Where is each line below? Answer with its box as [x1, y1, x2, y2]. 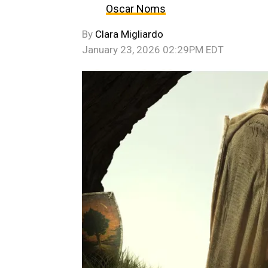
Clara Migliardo [95, 28, 163, 40]
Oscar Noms [106, 2, 166, 15]
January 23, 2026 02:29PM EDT [82, 44, 224, 56]
